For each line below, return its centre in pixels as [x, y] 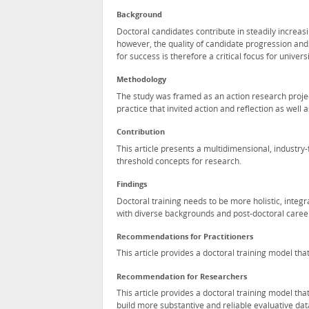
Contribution [141, 133]
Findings [132, 185]
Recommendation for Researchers [182, 277]
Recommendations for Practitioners [185, 237]
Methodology [141, 81]
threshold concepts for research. [179, 162]
